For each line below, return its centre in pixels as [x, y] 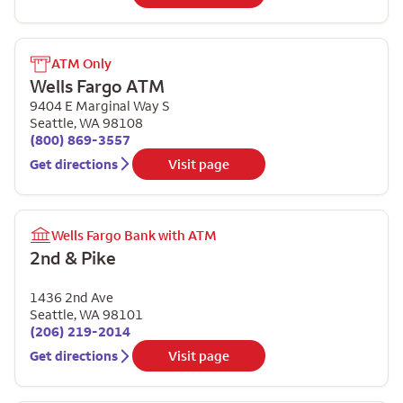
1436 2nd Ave [72, 297]
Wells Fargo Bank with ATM [134, 235]
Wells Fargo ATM [97, 85]
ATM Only [81, 63]
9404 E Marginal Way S [100, 105]
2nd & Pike [73, 257]
